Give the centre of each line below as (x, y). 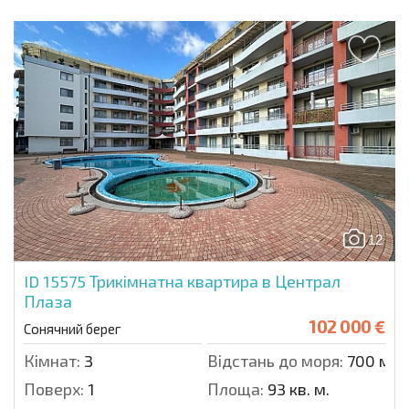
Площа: (236, 389)
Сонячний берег (73, 329)
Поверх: (54, 389)
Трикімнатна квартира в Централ (215, 282)
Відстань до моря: (275, 361)
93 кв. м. (297, 389)
